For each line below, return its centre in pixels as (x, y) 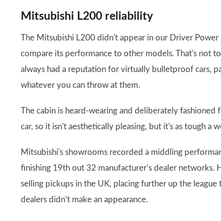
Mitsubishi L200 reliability (87, 16)
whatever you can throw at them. (80, 85)
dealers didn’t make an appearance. (84, 199)
